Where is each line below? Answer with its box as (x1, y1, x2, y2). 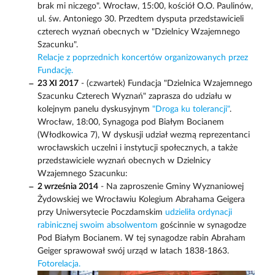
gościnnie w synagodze (157, 221, 246, 230)
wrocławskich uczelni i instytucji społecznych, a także (37, 144, 238, 153)
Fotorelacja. (37, 260, 80, 269)
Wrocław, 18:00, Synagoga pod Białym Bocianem (37, 118, 224, 127)
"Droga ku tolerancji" (152, 105, 230, 114)
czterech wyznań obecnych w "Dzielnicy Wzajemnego (37, 28, 240, 37)
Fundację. (37, 66, 73, 76)
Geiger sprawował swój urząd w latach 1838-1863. (37, 247, 229, 256)
